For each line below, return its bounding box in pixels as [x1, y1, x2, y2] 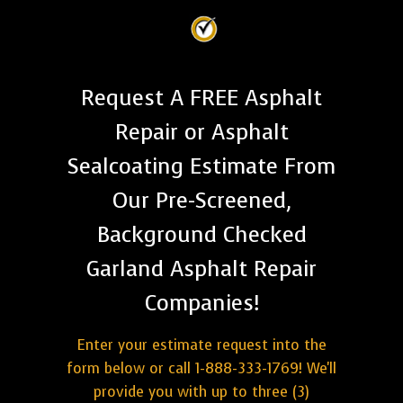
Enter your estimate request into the [76, 336, 327, 355]
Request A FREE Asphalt [81, 84, 322, 113]
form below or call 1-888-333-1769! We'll [67, 359, 336, 379]
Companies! [144, 289, 259, 318]
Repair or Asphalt [114, 118, 289, 148]
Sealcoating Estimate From [67, 152, 336, 182]
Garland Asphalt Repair [86, 255, 317, 284]
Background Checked [96, 220, 307, 250]
